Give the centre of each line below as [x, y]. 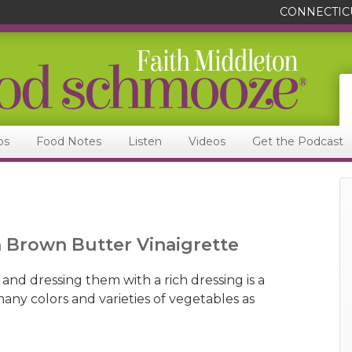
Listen [145, 141]
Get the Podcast [298, 141]
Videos [207, 141]
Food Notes [69, 141]
